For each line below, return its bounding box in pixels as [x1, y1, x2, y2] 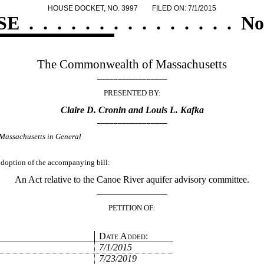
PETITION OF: [108, 203, 156, 213]
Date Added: [98, 230, 148, 241]
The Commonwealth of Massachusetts [37, 57, 227, 72]
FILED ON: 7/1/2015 [152, 4, 216, 12]
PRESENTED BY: [103, 88, 161, 97]
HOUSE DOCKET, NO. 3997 [48, 4, 138, 12]
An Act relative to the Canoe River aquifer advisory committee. [15, 174, 249, 184]
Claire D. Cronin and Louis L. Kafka [60, 104, 204, 115]
